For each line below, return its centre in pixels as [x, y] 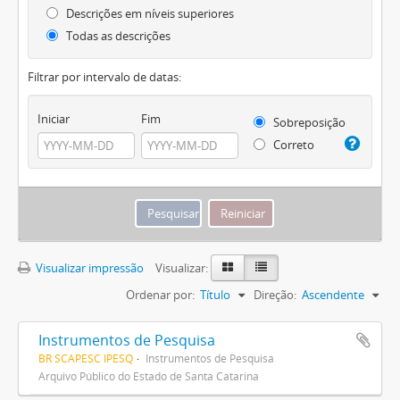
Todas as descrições [117, 36]
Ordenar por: [160, 294]
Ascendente [333, 294]
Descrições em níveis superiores [149, 13]
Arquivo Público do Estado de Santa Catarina [149, 375]
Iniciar [54, 118]
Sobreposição [308, 122]
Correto [292, 145]
